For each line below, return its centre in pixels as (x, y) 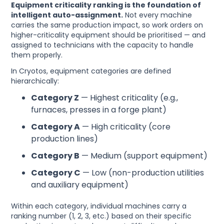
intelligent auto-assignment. (67, 15)
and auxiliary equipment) (80, 184)
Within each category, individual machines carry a (99, 206)
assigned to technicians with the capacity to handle (102, 45)
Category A (56, 126)
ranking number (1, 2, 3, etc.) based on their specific (101, 216)
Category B (55, 155)
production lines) (65, 138)
